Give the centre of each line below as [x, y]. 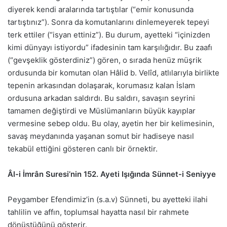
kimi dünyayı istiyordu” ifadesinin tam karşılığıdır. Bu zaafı [110, 48]
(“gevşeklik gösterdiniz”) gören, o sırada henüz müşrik [105, 60]
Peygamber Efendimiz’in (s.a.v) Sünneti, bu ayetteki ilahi [108, 200]
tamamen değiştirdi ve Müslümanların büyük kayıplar [102, 111]
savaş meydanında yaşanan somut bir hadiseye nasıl [101, 136]
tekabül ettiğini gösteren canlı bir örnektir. [83, 149]
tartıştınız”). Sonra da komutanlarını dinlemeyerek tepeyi [108, 22]
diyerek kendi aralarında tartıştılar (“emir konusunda [101, 10]
